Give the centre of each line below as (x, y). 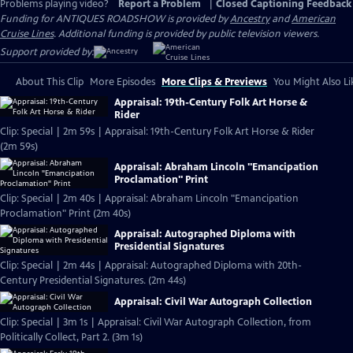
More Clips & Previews (214, 82)
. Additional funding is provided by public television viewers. (186, 34)
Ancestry (250, 19)
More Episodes (123, 82)
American (314, 19)
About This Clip (50, 82)
